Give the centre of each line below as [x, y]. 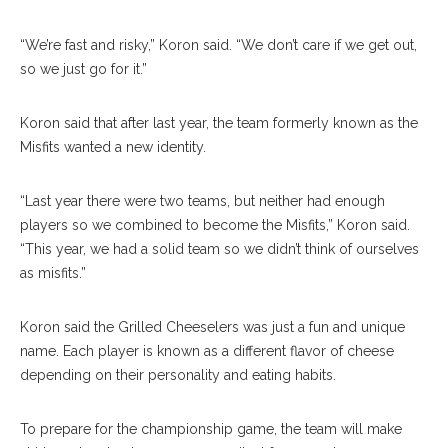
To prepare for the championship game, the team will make [211, 429]
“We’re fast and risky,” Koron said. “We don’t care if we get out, [218, 45]
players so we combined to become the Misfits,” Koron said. [215, 225]
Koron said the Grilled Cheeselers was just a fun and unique [212, 327]
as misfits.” [53, 273]
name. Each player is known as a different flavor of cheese [207, 351]
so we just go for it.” [83, 69]
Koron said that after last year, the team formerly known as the [219, 123]
